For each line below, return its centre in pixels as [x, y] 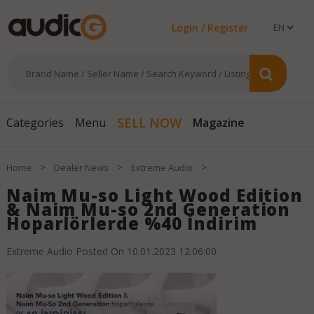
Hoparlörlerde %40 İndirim [131, 224]
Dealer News [81, 168]
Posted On [100, 252]
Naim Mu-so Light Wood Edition [155, 196]
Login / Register [210, 28]
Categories [35, 123]
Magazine [218, 120]
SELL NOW [149, 123]
